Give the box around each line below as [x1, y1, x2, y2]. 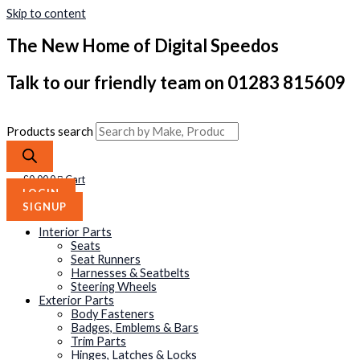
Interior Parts [39, 225, 112, 239]
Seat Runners [71, 252, 141, 267]
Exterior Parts [39, 293, 114, 308]
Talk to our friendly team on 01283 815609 [6, 72, 346, 94]
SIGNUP [22, 200, 67, 214]
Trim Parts [71, 334, 126, 349]
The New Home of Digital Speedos [6, 35, 279, 57]
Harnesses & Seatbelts [71, 266, 190, 280]
